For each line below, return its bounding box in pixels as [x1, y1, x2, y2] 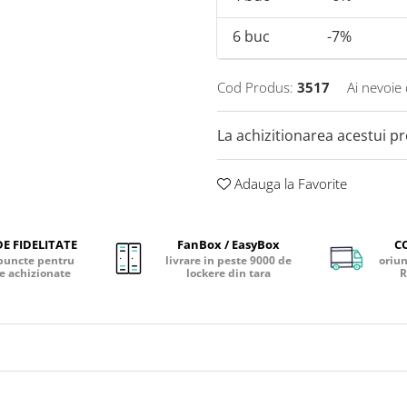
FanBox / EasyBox [176, 236, 280, 253]
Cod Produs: [217, 78, 293, 97]
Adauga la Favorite [231, 174, 347, 194]
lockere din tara [185, 265, 271, 282]
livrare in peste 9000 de [164, 253, 292, 269]
